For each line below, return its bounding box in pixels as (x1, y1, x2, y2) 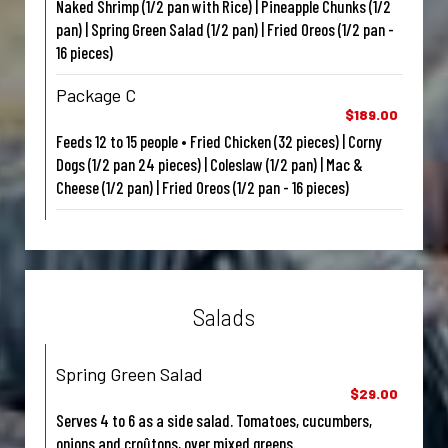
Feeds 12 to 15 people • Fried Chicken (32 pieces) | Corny (56, 131, 382, 152)
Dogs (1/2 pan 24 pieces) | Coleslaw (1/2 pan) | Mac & (56, 154, 363, 175)
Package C (56, 84, 136, 107)
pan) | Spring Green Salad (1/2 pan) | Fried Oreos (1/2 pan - (56, 19, 394, 40)
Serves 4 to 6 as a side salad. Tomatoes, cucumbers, (56, 410, 372, 431)
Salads (193, 304, 255, 331)
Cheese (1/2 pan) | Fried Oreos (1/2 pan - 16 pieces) (56, 177, 349, 198)
